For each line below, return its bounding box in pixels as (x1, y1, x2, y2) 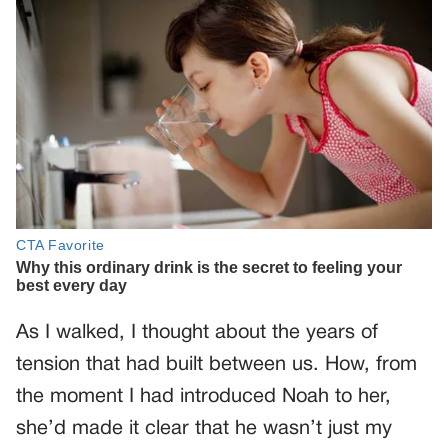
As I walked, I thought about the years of (16, 324, 378, 343)
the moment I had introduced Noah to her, (16, 388, 391, 407)
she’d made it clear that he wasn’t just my (16, 420, 392, 439)
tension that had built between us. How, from (16, 356, 417, 375)
